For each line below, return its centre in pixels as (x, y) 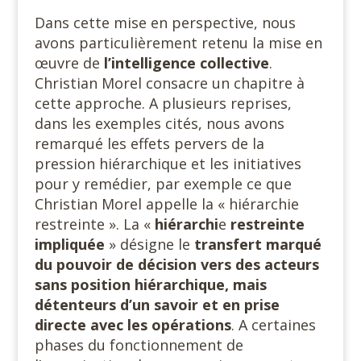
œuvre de (69, 63)
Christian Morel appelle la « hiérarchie (166, 204)
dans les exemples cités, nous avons (159, 123)
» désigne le (151, 244)
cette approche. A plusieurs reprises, (163, 103)
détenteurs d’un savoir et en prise (157, 305)
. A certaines (273, 325)
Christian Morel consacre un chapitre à (169, 83)
